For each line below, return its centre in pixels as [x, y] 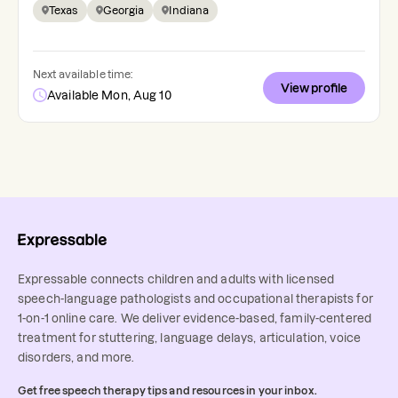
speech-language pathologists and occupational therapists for [195, 299]
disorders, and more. [76, 358]
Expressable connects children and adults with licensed [176, 279]
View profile [314, 88]
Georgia [123, 10]
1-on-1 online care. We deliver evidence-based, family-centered [195, 318]
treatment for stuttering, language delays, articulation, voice [190, 338]
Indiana [189, 10]
